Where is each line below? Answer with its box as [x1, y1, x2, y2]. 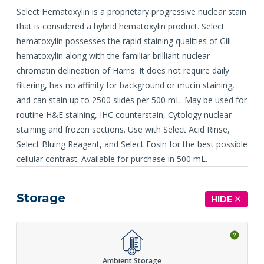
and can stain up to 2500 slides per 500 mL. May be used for [16, 94, 247, 105]
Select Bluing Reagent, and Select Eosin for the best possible [16, 138, 247, 150]
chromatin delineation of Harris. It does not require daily [16, 64, 229, 76]
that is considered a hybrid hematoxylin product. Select [16, 20, 225, 32]
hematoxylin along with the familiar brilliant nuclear [16, 49, 210, 61]
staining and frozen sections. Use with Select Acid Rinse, [16, 123, 230, 135]
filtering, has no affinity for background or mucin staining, [16, 79, 235, 91]
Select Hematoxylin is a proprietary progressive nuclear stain [16, 5, 246, 17]
